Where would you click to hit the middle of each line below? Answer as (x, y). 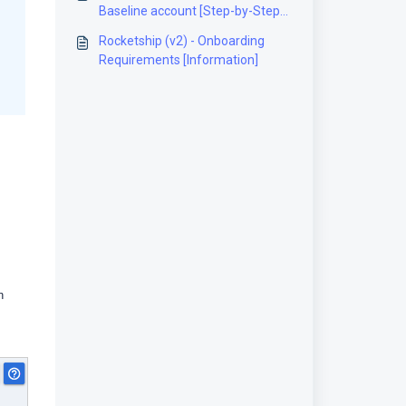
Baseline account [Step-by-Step (189, 11)
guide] (116, 30)
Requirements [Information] (178, 60)
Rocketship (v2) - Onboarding (181, 41)
